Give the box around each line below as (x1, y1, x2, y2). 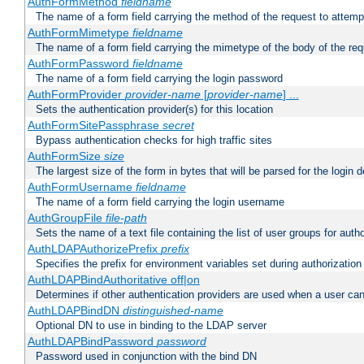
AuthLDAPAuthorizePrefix (27, 242, 161, 256)
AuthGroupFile (27, 211, 106, 225)
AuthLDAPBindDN (27, 304, 123, 318)
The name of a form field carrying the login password (36, 72, 283, 85)
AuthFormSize (27, 149, 104, 163)
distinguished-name (122, 304, 223, 318)
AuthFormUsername (27, 180, 136, 194)
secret (162, 119, 194, 132)
